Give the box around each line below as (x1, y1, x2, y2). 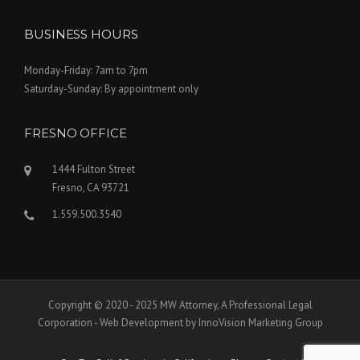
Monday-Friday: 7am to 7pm (24, 63, 148, 78)
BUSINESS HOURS (24, 27, 138, 43)
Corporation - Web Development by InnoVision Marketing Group (37, 316, 323, 330)
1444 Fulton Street (52, 162, 135, 177)
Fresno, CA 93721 (52, 181, 129, 195)
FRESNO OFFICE (24, 125, 127, 141)
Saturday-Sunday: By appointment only (24, 82, 198, 96)
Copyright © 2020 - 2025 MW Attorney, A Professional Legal (47, 298, 313, 313)
